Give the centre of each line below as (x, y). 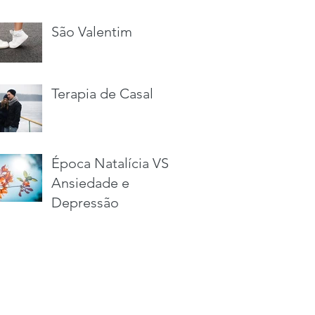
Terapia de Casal (102, 94)
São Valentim (92, 32)
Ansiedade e (90, 183)
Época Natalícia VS (110, 163)
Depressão (85, 202)
